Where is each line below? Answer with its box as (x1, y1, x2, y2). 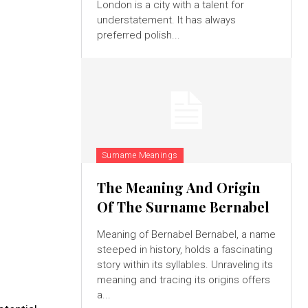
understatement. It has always (96, 13, 236, 26)
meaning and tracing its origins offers (96, 273, 270, 286)
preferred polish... (96, 28, 180, 41)
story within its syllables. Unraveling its (96, 258, 273, 271)
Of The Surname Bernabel (96, 197, 269, 216)
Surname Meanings (101, 150, 178, 160)
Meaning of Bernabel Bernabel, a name (96, 228, 276, 241)
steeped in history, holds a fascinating (96, 243, 272, 256)
